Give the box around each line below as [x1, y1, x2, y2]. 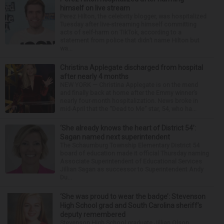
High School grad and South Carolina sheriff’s [60, 201, 202, 210]
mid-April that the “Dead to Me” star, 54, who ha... [60, 105, 196, 113]
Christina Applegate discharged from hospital [60, 63, 203, 72]
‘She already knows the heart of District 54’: [60, 124, 196, 132]
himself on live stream [60, 4, 130, 12]
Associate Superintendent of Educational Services [60, 157, 202, 165]
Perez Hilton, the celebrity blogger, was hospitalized [60, 12, 206, 20]
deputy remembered [60, 210, 125, 219]
